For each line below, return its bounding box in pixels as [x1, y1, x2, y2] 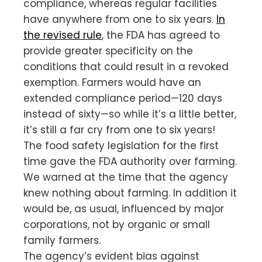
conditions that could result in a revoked [23, 59, 229, 74]
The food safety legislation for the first [23, 138, 219, 153]
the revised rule [23, 27, 102, 42]
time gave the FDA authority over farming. [23, 154, 237, 168]
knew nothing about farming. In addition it [23, 185, 237, 200]
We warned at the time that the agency [23, 170, 228, 184]
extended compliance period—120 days [23, 91, 222, 105]
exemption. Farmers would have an [23, 75, 201, 89]
